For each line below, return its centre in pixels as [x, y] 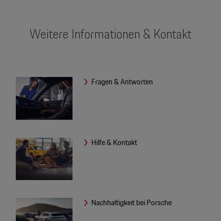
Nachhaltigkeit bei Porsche [132, 202]
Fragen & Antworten [122, 82]
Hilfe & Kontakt [114, 142]
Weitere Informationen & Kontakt [110, 34]
